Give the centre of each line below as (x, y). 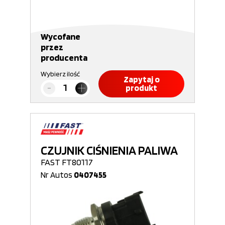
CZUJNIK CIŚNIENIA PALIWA (109, 150)
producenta (64, 58)
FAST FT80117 (67, 162)
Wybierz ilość (60, 74)
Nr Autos (57, 175)
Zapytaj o (141, 79)
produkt (141, 88)
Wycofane (61, 36)
